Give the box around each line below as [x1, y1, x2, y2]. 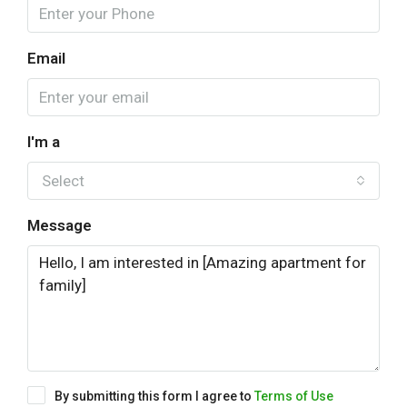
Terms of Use [254, 389, 333, 404]
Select [42, 172, 84, 191]
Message [27, 216, 92, 235]
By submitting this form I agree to [55, 389, 254, 404]
